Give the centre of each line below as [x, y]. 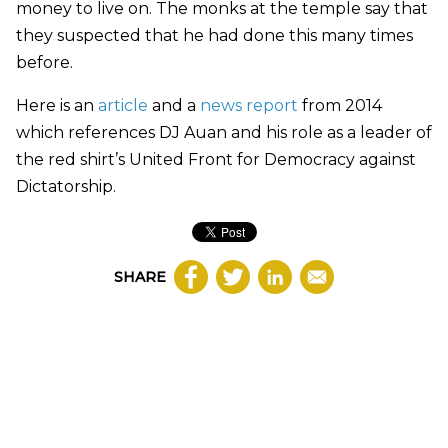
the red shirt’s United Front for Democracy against [216, 159]
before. [44, 62]
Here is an [57, 105]
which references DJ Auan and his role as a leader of [224, 132]
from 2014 [340, 105]
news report [249, 105]
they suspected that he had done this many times [214, 35]
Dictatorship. [66, 186]
